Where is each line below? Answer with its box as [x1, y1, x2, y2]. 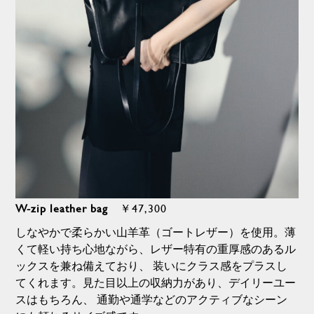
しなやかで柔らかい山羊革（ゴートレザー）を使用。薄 [15, 224, 296, 240]
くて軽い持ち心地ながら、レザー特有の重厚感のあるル [15, 240, 296, 257]
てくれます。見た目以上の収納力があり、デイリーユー [15, 274, 296, 291]
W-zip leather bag [15, 200, 121, 217]
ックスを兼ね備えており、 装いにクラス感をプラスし [15, 257, 288, 274]
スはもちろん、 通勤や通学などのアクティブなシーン [15, 291, 288, 308]
